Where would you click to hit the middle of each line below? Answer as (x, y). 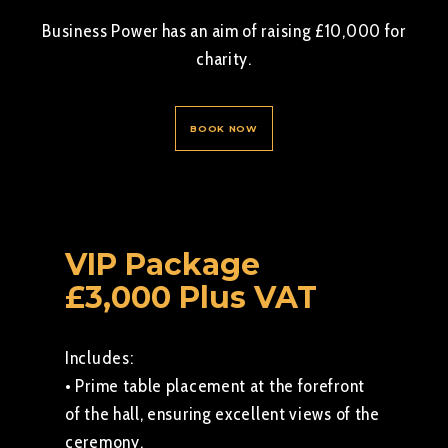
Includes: (99, 358)
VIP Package (162, 264)
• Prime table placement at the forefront (215, 386)
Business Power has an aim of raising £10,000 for (224, 31)
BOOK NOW (224, 128)
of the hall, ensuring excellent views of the (222, 414)
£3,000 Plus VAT (191, 297)
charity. (224, 59)
